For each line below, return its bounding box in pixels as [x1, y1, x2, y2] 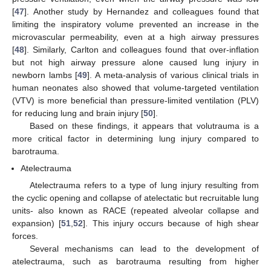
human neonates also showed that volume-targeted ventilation [12, 83, 259, 93]
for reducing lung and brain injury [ [12, 108, 143, 119]
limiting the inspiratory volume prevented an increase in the [12, 19, 259, 30]
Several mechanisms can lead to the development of [29, 244, 259, 254]
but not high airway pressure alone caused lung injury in [12, 57, 259, 68]
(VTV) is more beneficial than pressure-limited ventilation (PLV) [12, 96, 259, 106]
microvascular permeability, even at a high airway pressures [12, 32, 259, 42]
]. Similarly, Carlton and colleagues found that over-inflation [24, 45, 259, 55]
